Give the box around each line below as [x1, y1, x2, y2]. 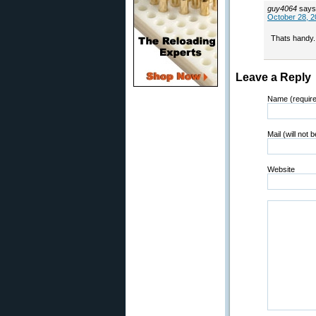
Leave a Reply [236, 71, 311, 83]
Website [267, 165, 295, 174]
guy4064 [267, 4, 297, 13]
